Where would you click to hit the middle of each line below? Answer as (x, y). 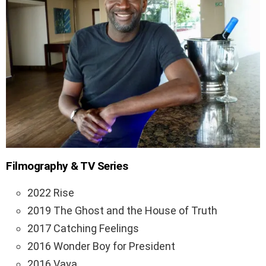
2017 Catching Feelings (83, 229)
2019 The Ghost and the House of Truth (122, 211)
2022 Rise (51, 193)
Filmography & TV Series (67, 166)
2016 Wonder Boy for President (101, 246)
